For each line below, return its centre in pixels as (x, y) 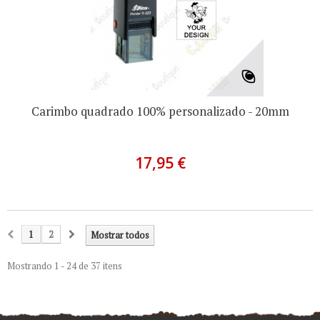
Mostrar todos (120, 235)
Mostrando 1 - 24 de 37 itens (65, 266)
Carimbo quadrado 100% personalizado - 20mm (160, 111)
